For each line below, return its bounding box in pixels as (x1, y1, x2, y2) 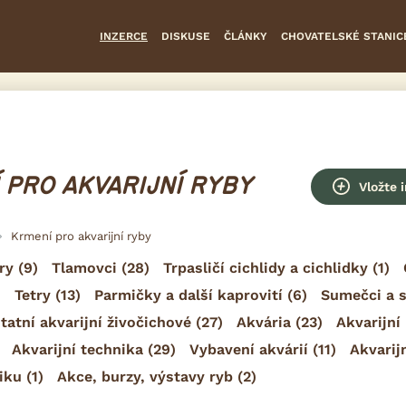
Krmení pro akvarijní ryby (11, 228, 151, 243)
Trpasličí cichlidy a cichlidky (163, 258, 368, 276)
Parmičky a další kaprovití (94, 285, 283, 304)
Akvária (237, 313, 291, 331)
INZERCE (100, 29, 148, 43)
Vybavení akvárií (189, 340, 308, 358)
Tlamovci (52, 258, 117, 276)
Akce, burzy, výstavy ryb (57, 367, 233, 385)
